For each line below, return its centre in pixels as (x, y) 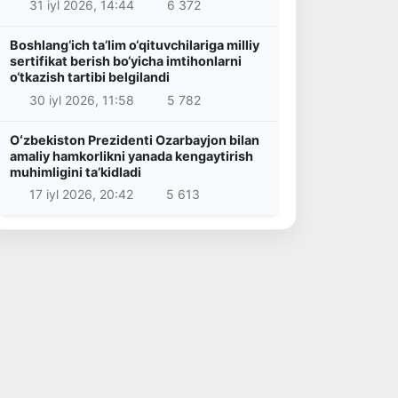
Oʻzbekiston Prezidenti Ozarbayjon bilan (135, 139)
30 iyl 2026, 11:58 (81, 99)
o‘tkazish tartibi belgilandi (90, 76)
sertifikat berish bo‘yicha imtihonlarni (126, 60)
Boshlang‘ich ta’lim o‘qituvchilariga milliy (135, 44)
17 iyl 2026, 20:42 (81, 195)
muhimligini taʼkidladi (76, 171)
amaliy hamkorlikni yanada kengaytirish (131, 155)
